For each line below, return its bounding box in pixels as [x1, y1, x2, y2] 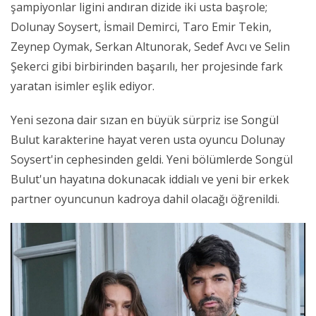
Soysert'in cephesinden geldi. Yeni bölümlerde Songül [11, 151, 293, 167]
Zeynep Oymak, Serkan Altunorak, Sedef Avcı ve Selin [11, 38, 290, 54]
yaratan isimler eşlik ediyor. [11, 78, 154, 94]
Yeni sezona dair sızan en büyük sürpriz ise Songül [11, 111, 279, 128]
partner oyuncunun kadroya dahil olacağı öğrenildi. [11, 190, 279, 207]
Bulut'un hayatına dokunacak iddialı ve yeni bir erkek [11, 171, 289, 187]
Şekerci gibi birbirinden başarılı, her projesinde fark [11, 58, 283, 74]
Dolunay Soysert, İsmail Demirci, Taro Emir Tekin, [11, 18, 272, 35]
